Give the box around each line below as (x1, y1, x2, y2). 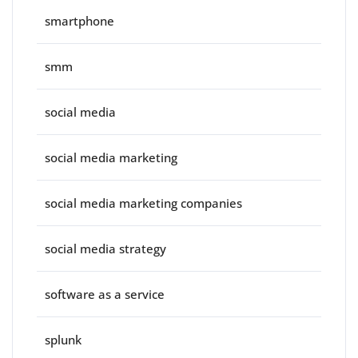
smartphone (45, 13, 114, 30)
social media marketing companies (45, 195, 242, 212)
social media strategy (45, 241, 166, 257)
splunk (45, 332, 82, 348)
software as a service (45, 286, 165, 303)
